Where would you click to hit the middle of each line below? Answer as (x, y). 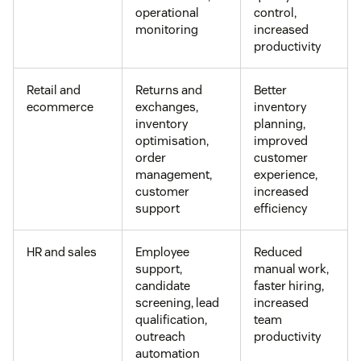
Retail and (54, 89)
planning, (280, 123)
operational (167, 12)
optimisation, (172, 140)
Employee (162, 251)
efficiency (280, 208)
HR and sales (62, 251)
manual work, (291, 268)
